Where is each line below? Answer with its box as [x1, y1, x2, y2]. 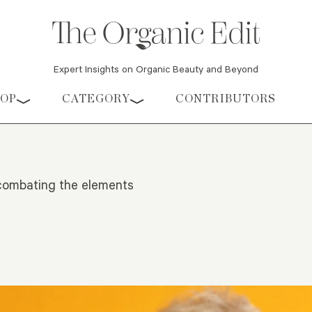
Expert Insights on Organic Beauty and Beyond [54, 62, 258, 76]
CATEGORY [62, 92, 130, 106]
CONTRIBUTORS [175, 92, 276, 106]
